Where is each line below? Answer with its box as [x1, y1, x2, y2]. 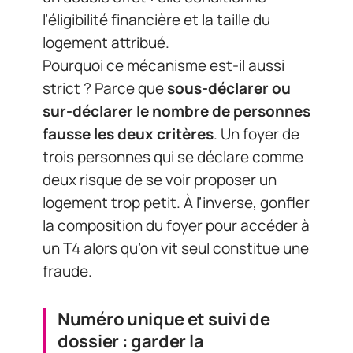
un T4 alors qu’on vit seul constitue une [43, 237, 309, 258]
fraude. [43, 260, 92, 281]
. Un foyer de [214, 123, 299, 144]
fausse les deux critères [43, 123, 214, 144]
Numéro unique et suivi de [58, 307, 270, 331]
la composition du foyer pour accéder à [43, 214, 310, 236]
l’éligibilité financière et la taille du [43, 9, 270, 30]
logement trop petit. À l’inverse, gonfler [43, 191, 310, 213]
